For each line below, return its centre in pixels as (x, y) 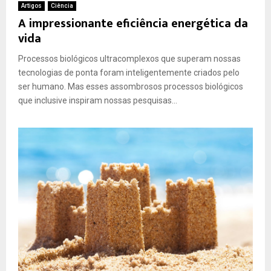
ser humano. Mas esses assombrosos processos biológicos (131, 87)
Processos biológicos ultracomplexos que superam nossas (129, 59)
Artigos (31, 6)
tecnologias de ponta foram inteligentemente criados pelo (129, 73)
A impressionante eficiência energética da (133, 24)
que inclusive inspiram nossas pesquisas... (98, 101)
